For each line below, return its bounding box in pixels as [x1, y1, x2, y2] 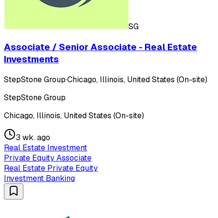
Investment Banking [4, 173, 75, 183]
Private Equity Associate [4, 152, 91, 163]
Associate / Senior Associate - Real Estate [4, 41, 197, 54]
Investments [4, 53, 59, 66]
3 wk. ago [16, 132, 50, 143]
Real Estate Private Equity [4, 163, 98, 173]
